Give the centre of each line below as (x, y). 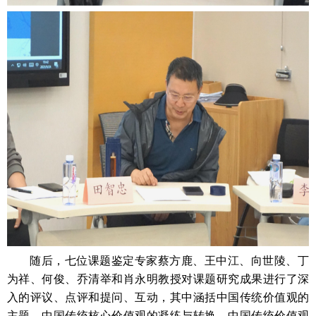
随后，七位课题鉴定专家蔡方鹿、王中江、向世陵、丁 (169, 261)
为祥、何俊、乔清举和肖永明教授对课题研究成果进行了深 (158, 279)
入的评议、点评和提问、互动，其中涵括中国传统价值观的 (158, 297)
